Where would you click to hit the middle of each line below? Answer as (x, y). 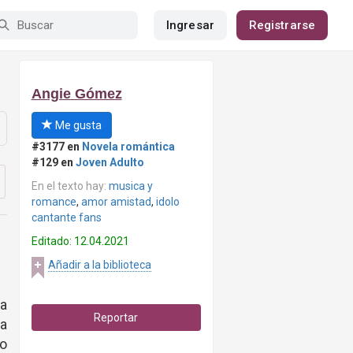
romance (54, 202)
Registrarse (282, 25)
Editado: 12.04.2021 (80, 241)
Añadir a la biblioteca (99, 265)
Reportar (116, 318)
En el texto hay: (70, 186)
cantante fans (66, 217)
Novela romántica (128, 147)
